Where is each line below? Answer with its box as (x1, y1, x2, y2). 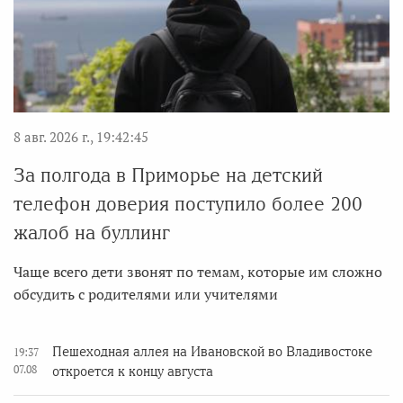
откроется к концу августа (52, 364, 213, 380)
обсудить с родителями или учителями (13, 284, 278, 305)
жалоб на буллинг (13, 222, 170, 244)
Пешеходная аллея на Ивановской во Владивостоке (52, 345, 372, 360)
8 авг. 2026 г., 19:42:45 (13, 128, 148, 147)
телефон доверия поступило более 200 (13, 193, 363, 215)
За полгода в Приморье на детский (13, 165, 323, 186)
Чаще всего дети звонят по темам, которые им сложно (13, 262, 382, 282)
